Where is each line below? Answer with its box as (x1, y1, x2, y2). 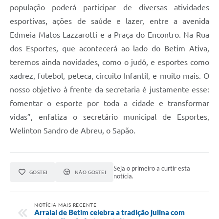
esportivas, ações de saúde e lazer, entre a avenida (10, 16, 209, 25)
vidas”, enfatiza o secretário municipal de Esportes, (10, 112, 209, 121)
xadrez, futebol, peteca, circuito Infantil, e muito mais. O (10, 71, 209, 80)
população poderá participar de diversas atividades (10, 2, 209, 12)
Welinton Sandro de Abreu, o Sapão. (10, 126, 137, 135)
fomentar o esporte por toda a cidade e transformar (10, 98, 209, 108)
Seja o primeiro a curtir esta (113, 164, 191, 172)
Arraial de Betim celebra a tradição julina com (34, 208, 185, 217)
